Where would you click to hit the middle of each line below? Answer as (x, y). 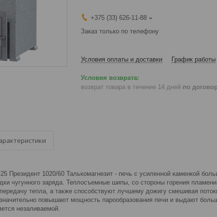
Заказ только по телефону (120, 31)
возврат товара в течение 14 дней (132, 87)
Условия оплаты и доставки (122, 59)
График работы (194, 59)
